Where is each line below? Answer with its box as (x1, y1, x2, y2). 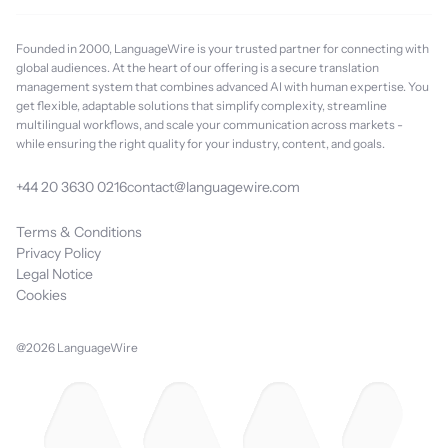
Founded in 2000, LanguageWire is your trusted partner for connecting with (16, 41, 429, 56)
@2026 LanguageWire (16, 340, 138, 355)
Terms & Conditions (16, 223, 142, 241)
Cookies (16, 286, 67, 304)
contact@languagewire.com (127, 178, 300, 196)
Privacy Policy (16, 244, 101, 262)
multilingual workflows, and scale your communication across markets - (16, 117, 403, 132)
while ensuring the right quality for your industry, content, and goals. (16, 136, 385, 151)
